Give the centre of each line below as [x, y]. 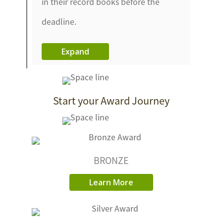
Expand [76, 52]
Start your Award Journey [111, 101]
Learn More [111, 183]
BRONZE [111, 160]
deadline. [59, 22]
